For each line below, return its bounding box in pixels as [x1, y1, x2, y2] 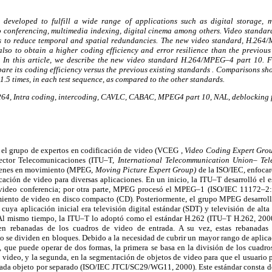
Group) [172, 165, 199, 174]
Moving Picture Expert [95, 165, 173, 174]
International [117, 155, 165, 165]
